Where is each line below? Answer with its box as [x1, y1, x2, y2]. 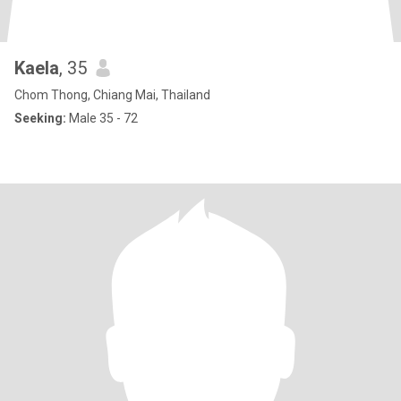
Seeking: [14, 111, 66, 125]
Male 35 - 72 [66, 111, 138, 125]
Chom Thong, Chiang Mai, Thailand [14, 88, 210, 102]
